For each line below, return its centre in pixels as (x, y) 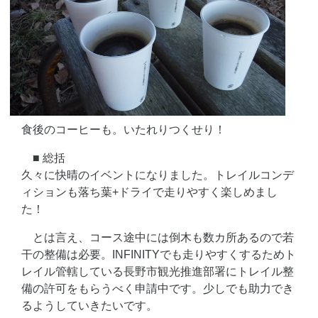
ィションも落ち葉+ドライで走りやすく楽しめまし (149, 192)
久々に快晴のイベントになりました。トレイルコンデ (158, 175)
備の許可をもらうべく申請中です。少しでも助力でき (158, 289)
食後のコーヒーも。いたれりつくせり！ (124, 130)
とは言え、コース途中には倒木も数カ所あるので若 (163, 238)
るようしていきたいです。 (89, 306)
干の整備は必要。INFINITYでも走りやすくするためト (159, 255)
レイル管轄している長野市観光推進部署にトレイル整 (158, 272)
